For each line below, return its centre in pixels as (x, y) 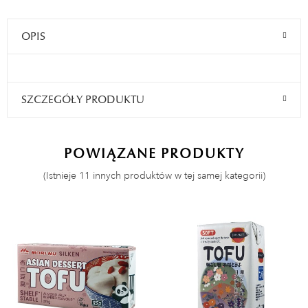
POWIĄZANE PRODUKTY (154, 154)
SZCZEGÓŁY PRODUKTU (83, 100)
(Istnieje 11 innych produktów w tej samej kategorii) (154, 176)
